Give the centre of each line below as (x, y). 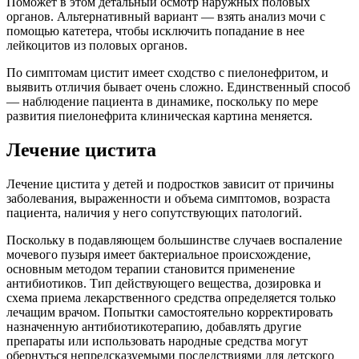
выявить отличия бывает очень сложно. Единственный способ (178, 87)
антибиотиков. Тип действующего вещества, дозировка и (164, 284)
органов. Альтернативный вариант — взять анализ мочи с (166, 17)
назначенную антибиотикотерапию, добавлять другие (154, 327)
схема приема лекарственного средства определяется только (171, 298)
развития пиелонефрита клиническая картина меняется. (159, 116)
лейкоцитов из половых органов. (97, 46)
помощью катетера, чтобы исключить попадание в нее (155, 31)
